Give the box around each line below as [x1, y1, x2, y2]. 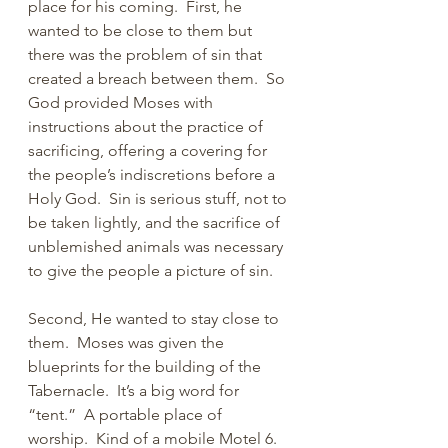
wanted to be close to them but [28, 21, 256, 40]
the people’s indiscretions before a [28, 165, 279, 184]
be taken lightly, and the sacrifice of [28, 213, 284, 232]
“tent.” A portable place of [28, 405, 226, 424]
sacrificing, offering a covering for [28, 141, 271, 160]
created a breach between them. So [28, 69, 289, 88]
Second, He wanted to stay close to [28, 309, 283, 328]
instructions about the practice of [28, 117, 267, 136]
